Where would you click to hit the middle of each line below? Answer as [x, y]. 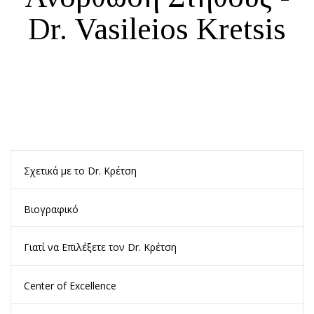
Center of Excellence [70, 285]
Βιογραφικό [51, 209]
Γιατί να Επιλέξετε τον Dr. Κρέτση [100, 247]
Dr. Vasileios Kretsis [157, 29]
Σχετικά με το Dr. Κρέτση [80, 170]
